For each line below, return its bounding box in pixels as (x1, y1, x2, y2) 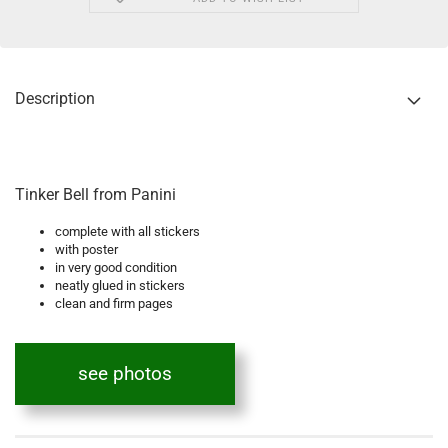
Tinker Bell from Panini (15, 185, 176, 204)
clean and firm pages (55, 296, 173, 311)
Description (15, 89, 95, 108)
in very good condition (55, 260, 177, 275)
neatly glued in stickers (55, 278, 185, 293)
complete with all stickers (55, 224, 200, 239)
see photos (78, 363, 172, 385)
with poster (55, 242, 118, 257)
